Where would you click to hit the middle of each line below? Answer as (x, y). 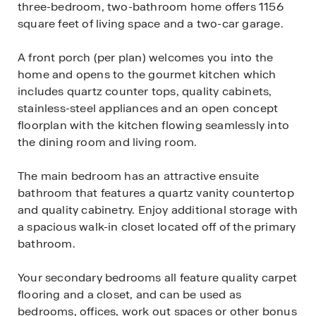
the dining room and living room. (108, 142)
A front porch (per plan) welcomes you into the (146, 57)
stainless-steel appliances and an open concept (148, 108)
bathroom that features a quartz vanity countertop (156, 193)
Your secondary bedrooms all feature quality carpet (158, 278)
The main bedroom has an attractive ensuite (139, 176)
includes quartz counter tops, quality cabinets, (145, 91)
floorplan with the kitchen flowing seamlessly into (154, 125)
